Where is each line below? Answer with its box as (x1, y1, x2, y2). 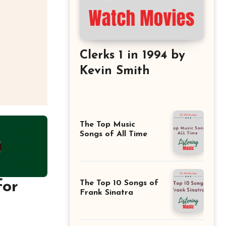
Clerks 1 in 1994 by (80, 49, 185, 62)
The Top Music (80, 121, 135, 129)
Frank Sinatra (80, 189, 133, 197)
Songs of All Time (80, 130, 147, 139)
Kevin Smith (80, 65, 150, 77)
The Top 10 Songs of (80, 179, 158, 188)
